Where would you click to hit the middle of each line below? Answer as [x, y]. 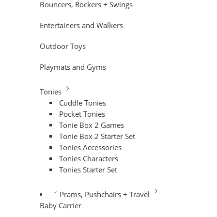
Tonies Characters [89, 158]
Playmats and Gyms [73, 67]
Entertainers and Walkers [81, 25]
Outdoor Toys [63, 46]
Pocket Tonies [82, 114]
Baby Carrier [61, 205]
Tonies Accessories [91, 147]
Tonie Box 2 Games [92, 125]
